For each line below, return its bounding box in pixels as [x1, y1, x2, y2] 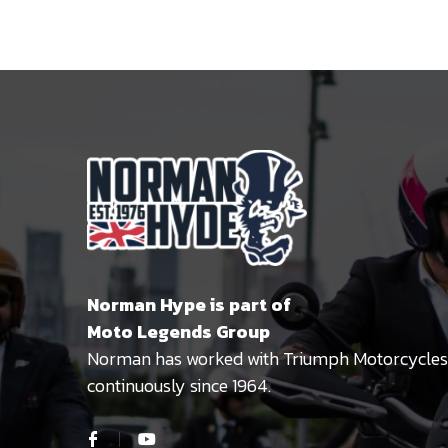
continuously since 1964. [87, 372, 271, 400]
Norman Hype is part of [87, 291, 291, 319]
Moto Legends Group [87, 318, 270, 346]
